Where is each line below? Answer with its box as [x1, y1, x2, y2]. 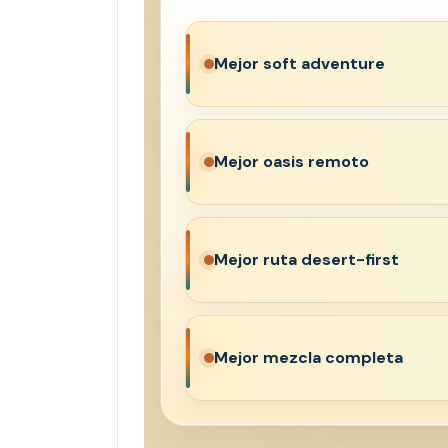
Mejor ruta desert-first [213, 249, 399, 270]
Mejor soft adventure [213, 53, 385, 74]
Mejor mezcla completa [213, 347, 403, 368]
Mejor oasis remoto [213, 151, 369, 172]
